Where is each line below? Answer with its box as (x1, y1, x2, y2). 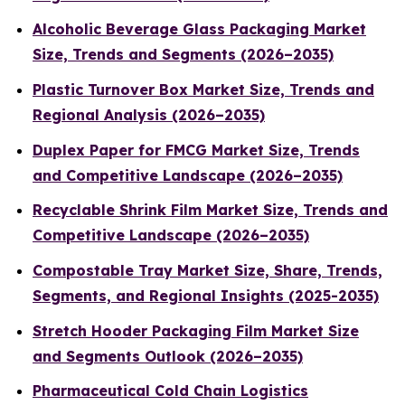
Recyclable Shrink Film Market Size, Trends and (33, 201, 388, 220)
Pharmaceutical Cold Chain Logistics (33, 381, 308, 400)
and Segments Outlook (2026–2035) (33, 346, 303, 365)
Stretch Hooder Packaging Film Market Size (33, 321, 359, 340)
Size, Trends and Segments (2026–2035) (33, 45, 334, 64)
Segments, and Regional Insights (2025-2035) (33, 286, 379, 305)
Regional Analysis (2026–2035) (33, 105, 265, 124)
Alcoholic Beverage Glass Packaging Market (33, 20, 366, 39)
